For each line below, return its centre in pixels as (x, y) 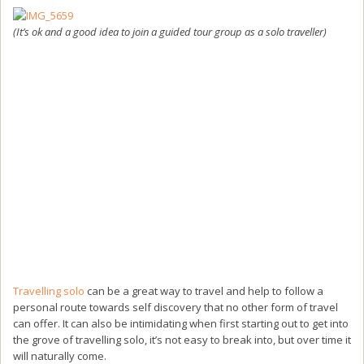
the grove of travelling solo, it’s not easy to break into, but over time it (182, 339)
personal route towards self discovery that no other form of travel (175, 307)
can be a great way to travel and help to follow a (204, 290)
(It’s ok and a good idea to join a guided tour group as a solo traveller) (170, 31)
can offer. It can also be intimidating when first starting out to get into (181, 323)
